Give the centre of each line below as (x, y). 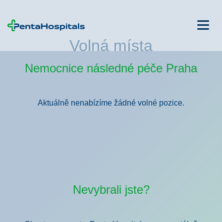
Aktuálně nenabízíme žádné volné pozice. (111, 103)
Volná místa (111, 46)
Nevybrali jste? (111, 190)
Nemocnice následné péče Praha (111, 68)
